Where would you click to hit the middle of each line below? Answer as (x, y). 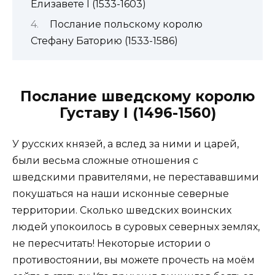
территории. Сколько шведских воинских (122, 211)
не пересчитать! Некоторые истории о (111, 244)
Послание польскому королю (126, 25)
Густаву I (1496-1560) (137, 113)
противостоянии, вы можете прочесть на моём (134, 260)
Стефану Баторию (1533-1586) (104, 41)
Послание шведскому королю (137, 97)
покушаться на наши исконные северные (121, 194)
